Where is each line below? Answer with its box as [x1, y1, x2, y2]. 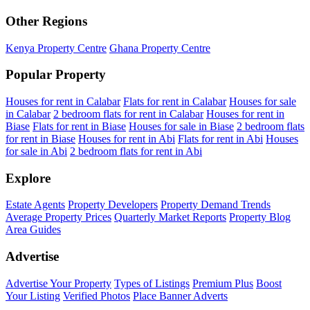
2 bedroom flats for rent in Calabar [53, 107, 203, 120]
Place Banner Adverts [133, 289, 228, 302]
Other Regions [6, 13, 87, 28]
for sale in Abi [6, 145, 67, 157]
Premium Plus [192, 277, 253, 289]
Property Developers [68, 199, 158, 211]
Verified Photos [63, 289, 130, 302]
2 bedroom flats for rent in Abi [70, 145, 202, 157]
